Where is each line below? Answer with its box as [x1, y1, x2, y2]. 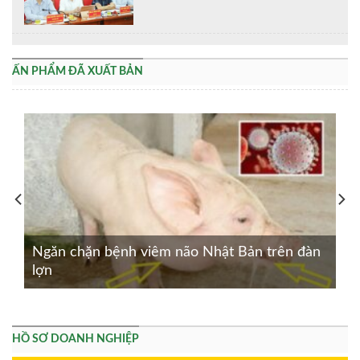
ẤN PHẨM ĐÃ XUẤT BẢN [12, 65, 143, 77]
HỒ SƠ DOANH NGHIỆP [12, 333, 139, 345]
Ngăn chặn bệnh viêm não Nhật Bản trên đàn [32, 244, 321, 260]
